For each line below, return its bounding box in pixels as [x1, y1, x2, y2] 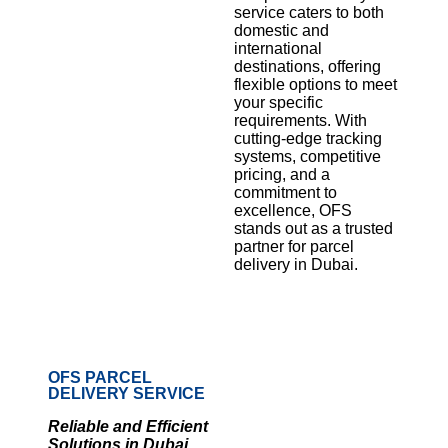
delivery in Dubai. [234, 256, 358, 274]
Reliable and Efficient [48, 418, 208, 436]
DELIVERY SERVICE [48, 385, 205, 403]
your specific [234, 94, 323, 112]
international [234, 40, 322, 58]
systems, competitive [234, 148, 381, 166]
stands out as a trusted [234, 220, 393, 238]
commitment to [234, 184, 337, 202]
